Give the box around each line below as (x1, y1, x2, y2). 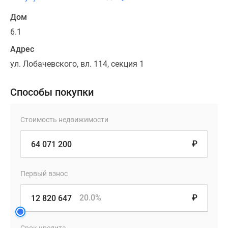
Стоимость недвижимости (20, 116, 108, 124)
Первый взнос (20, 169, 68, 178)
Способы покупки (10, 86, 94, 99)
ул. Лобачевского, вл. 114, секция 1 (10, 59, 144, 69)
